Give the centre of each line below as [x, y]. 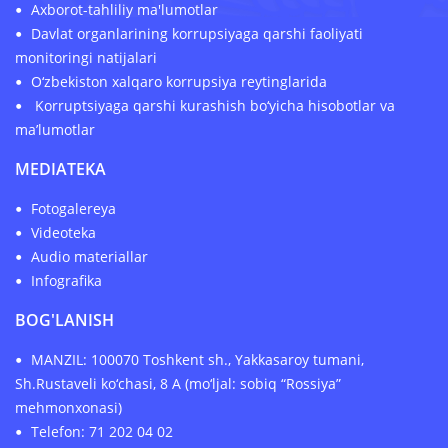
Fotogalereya [73, 208]
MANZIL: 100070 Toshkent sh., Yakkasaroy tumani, [197, 359]
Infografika [66, 280]
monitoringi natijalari [86, 57]
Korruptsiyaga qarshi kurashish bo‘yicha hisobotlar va [213, 105]
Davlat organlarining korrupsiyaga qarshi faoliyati [197, 33]
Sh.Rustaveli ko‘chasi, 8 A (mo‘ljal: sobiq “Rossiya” [178, 383]
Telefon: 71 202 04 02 [102, 431]
